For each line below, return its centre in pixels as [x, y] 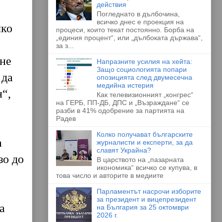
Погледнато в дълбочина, [139, 14]
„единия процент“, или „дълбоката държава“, [129, 38]
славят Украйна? [124, 150]
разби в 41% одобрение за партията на [120, 110]
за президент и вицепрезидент [147, 199]
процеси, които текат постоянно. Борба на [125, 30]
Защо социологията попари [142, 70]
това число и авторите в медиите [110, 175]
